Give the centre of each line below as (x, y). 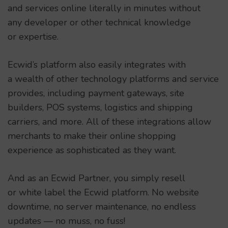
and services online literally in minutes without (104, 8)
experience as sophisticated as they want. (92, 150)
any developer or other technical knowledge (99, 23)
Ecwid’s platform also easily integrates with (97, 65)
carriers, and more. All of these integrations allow (109, 122)
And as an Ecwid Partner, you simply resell (96, 178)
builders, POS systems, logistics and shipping (100, 108)
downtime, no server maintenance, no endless (102, 207)
